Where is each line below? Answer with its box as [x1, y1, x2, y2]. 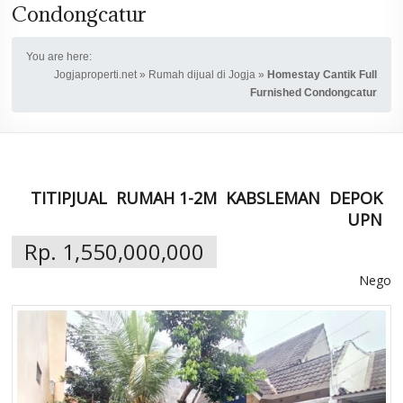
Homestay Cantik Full [266, 67, 377, 81]
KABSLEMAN [225, 186, 320, 209]
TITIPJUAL [30, 186, 107, 209]
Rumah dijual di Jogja [148, 67, 255, 81]
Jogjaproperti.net [53, 67, 137, 81]
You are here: [26, 49, 93, 63]
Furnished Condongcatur [249, 85, 377, 99]
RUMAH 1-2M [115, 186, 217, 209]
